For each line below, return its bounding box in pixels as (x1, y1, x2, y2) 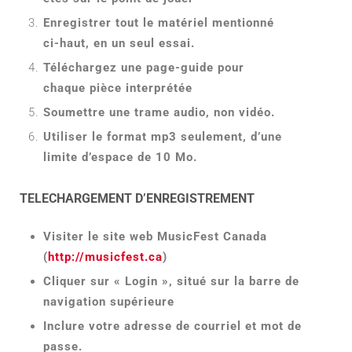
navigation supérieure (43, 294, 174, 309)
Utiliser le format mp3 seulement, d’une (43, 129, 282, 144)
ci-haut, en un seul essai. (43, 35, 195, 50)
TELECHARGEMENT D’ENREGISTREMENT (20, 191, 255, 207)
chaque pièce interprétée (43, 80, 192, 95)
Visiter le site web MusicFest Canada (43, 229, 267, 244)
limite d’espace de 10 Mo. (43, 149, 201, 164)
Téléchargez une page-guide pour (43, 60, 244, 75)
